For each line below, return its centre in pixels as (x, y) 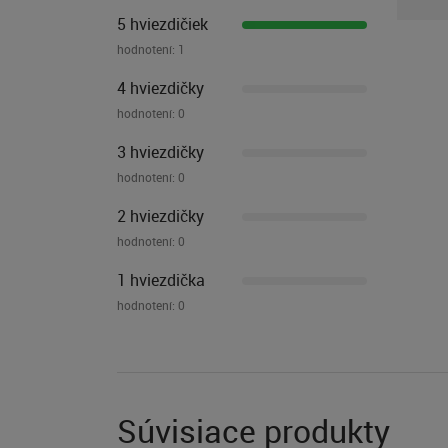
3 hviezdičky (160, 152)
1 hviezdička (161, 280)
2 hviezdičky (160, 216)
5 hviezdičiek (162, 24)
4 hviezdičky (160, 88)
